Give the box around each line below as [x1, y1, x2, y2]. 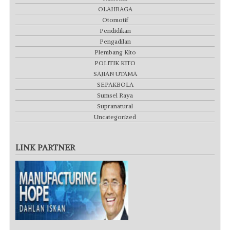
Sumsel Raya [97, 88, 133, 97]
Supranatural [97, 99, 133, 107]
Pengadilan [99, 34, 131, 43]
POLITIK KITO [94, 56, 136, 64]
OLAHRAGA [98, 2, 132, 10]
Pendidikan [99, 24, 131, 32]
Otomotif [102, 13, 128, 21]
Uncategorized [94, 110, 136, 118]
